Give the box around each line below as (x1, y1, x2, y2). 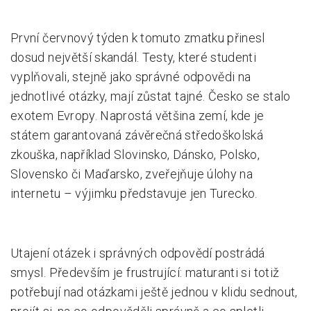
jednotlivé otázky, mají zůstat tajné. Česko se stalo (10, 89, 291, 103)
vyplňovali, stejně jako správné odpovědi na (10, 69, 251, 84)
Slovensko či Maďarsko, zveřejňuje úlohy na (10, 167, 253, 181)
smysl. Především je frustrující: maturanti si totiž (10, 265, 280, 280)
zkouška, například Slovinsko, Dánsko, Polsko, (10, 147, 260, 162)
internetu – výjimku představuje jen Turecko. (10, 186, 258, 201)
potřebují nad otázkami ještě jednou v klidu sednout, (10, 285, 298, 299)
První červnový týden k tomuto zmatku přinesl (10, 31, 265, 45)
